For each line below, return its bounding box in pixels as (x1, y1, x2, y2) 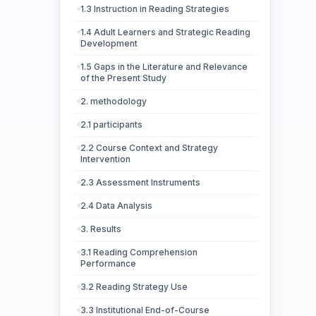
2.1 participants (80, 119, 142, 130)
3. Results (80, 224, 121, 234)
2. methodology (80, 96, 147, 107)
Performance (80, 258, 136, 269)
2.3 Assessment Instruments (80, 177, 200, 188)
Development (80, 38, 138, 49)
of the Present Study (80, 73, 166, 83)
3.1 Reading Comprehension (80, 247, 197, 257)
